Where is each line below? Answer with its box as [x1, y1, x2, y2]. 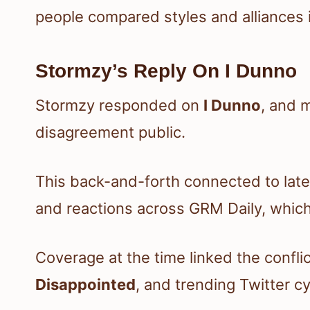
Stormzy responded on [35, 96, 203, 115]
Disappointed [35, 275, 136, 294]
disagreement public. [35, 123, 185, 142]
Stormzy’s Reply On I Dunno [35, 60, 297, 82]
